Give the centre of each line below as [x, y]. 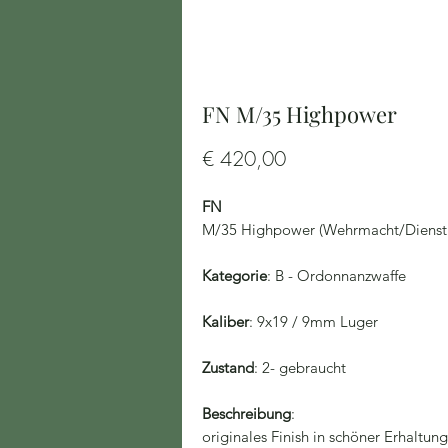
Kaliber [225, 321]
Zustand [228, 367]
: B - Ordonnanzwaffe [336, 275]
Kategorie [234, 275]
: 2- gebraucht [300, 367]
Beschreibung [246, 413]
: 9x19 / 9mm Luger [313, 321]
